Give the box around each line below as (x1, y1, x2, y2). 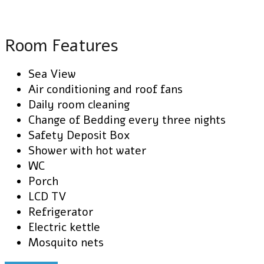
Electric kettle (28, 220, 100, 236)
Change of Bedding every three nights (28, 113, 226, 128)
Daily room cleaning (28, 97, 130, 113)
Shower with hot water (28, 143, 146, 159)
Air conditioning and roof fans (28, 82, 183, 98)
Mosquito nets (28, 235, 104, 251)
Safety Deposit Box (28, 128, 130, 144)
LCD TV (28, 189, 67, 205)
